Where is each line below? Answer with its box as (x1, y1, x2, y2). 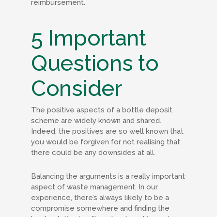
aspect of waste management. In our (31, 183, 158, 191)
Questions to (31, 50, 159, 76)
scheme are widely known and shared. (31, 116, 161, 125)
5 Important (31, 25, 146, 51)
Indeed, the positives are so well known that (31, 127, 184, 136)
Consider (31, 76, 122, 101)
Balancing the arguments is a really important (31, 172, 185, 181)
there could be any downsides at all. (31, 148, 157, 157)
